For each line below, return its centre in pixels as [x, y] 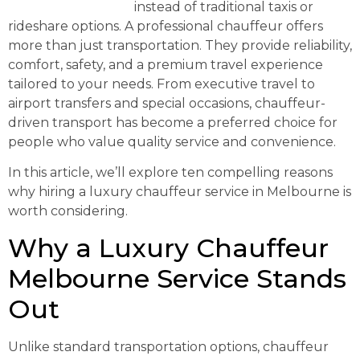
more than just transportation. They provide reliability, [180, 45]
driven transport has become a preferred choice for [173, 123]
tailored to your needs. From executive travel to [162, 84]
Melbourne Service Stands [177, 278]
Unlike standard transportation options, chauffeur [168, 346]
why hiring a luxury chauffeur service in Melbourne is [180, 192]
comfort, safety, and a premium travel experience [166, 65]
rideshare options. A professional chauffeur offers [166, 26]
